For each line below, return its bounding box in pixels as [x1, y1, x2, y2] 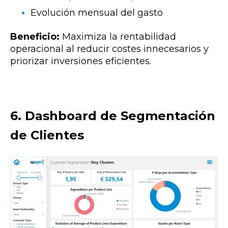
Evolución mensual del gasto [31, 7, 163, 19]
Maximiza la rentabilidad [60, 31, 176, 42]
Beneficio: [10, 31, 60, 42]
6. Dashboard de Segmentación [10, 108, 215, 124]
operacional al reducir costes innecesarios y [10, 43, 209, 54]
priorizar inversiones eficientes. [10, 55, 151, 67]
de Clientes [10, 128, 84, 143]
